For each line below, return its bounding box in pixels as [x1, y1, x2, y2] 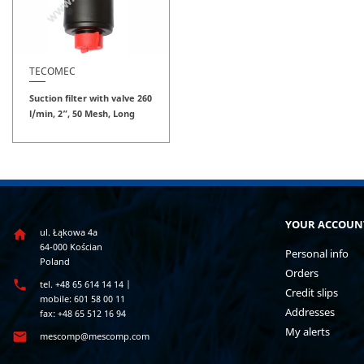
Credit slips [285, 284, 338, 300]
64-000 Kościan [40, 240, 102, 253]
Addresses [285, 304, 335, 319]
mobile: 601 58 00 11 [40, 292, 125, 305]
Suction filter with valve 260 [29, 91, 152, 104]
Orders [285, 265, 318, 280]
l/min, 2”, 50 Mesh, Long [29, 106, 135, 119]
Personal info [285, 245, 349, 261]
